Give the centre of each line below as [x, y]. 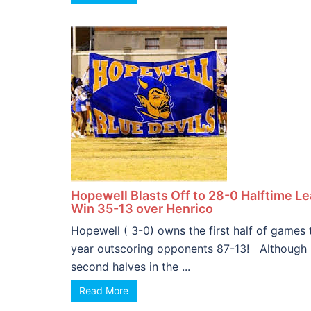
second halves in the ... [131, 267]
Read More [104, 291]
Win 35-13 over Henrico [142, 209]
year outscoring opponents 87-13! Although [189, 249]
